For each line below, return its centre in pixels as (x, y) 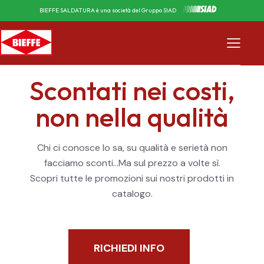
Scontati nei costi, (132, 91)
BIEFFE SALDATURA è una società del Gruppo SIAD (108, 11)
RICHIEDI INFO (129, 248)
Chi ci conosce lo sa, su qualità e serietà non (132, 148)
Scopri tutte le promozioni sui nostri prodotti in (132, 179)
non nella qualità (132, 117)
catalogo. (132, 194)
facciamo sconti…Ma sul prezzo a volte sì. (132, 163)
